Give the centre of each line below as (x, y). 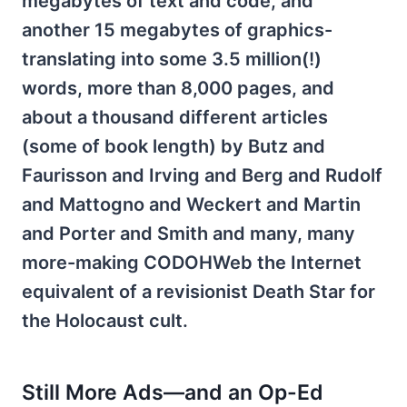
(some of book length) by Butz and (174, 146)
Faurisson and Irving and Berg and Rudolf (202, 175)
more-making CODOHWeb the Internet (192, 262)
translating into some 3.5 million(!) (172, 59)
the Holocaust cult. (105, 320)
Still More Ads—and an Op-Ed (173, 392)
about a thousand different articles (175, 117)
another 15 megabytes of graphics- (177, 30)
